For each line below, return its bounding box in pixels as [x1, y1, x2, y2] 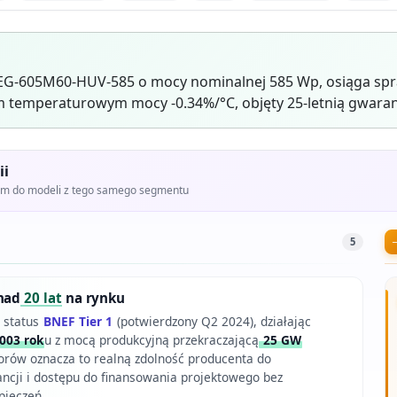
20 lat [20, 289, 62, 307]
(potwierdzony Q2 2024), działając [113, 313, 311, 331]
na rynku [61, 289, 126, 307]
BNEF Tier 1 [43, 313, 113, 331]
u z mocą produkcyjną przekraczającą [43, 331, 259, 349]
